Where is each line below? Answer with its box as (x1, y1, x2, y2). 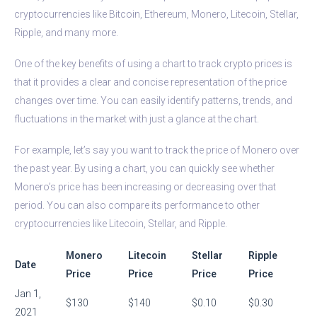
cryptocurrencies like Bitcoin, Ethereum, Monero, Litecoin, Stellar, (14, 8, 299, 20)
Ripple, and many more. (14, 26, 118, 38)
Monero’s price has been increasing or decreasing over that (14, 180, 276, 192)
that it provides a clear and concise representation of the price (14, 76, 287, 88)
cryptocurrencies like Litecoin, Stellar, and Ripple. (14, 217, 227, 229)
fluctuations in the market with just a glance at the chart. (14, 113, 259, 125)
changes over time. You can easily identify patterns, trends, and (14, 94, 292, 106)
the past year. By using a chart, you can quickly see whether (14, 162, 275, 174)
